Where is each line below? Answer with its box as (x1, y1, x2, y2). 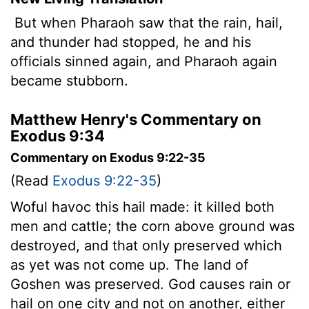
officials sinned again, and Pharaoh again (10, 52, 277, 70)
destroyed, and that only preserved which (10, 237, 282, 254)
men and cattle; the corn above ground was (10, 217, 295, 235)
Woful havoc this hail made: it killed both (10, 198, 275, 215)
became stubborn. (10, 72, 128, 89)
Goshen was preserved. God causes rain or (10, 275, 290, 292)
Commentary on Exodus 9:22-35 (10, 150, 206, 165)
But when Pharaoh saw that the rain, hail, (10, 14, 283, 31)
